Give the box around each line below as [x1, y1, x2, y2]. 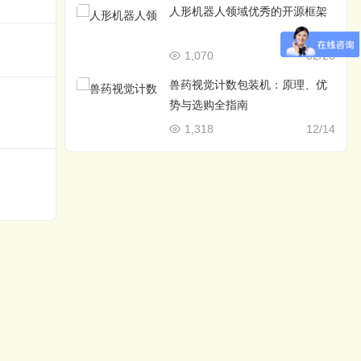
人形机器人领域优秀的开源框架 [169, 5, 328, 18]
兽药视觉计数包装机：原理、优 [169, 78, 328, 91]
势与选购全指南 [169, 98, 249, 111]
